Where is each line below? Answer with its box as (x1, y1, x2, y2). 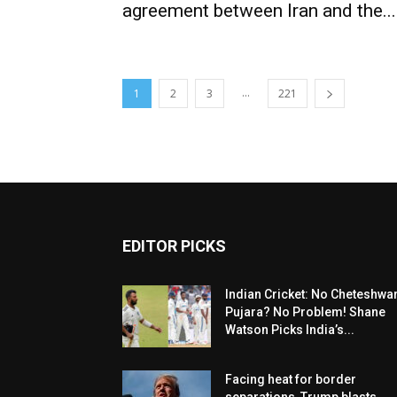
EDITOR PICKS (122, 237, 226, 255)
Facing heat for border (225, 372, 356, 386)
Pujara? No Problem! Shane (225, 305, 385, 319)
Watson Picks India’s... (225, 323, 354, 337)
